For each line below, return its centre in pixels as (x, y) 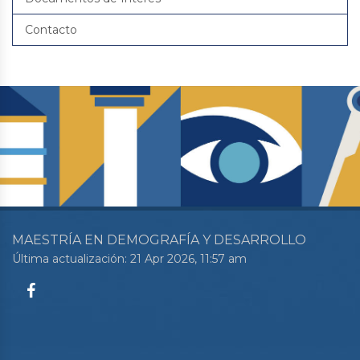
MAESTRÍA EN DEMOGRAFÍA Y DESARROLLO (159, 240)
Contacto (51, 30)
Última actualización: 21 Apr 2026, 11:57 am (129, 259)
